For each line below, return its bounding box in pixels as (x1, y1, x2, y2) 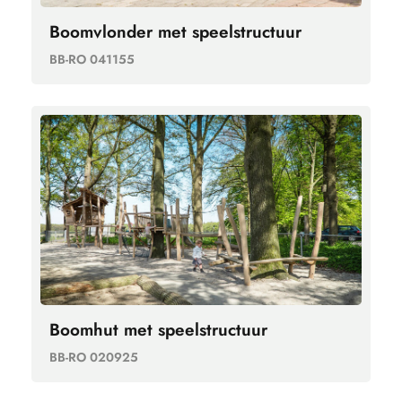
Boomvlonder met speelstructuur (49, 20, 301, 45)
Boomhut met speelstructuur (49, 317, 267, 342)
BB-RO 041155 (49, 50, 135, 69)
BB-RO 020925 (49, 347, 138, 366)
